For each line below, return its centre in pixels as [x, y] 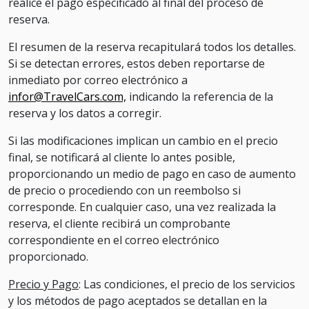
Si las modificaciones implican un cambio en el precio [143, 141]
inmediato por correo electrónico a [98, 80]
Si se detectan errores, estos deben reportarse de [137, 63]
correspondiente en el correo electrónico [114, 240]
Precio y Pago [43, 284]
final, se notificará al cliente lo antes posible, [122, 157]
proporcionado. [48, 257]
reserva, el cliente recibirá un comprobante [119, 223]
